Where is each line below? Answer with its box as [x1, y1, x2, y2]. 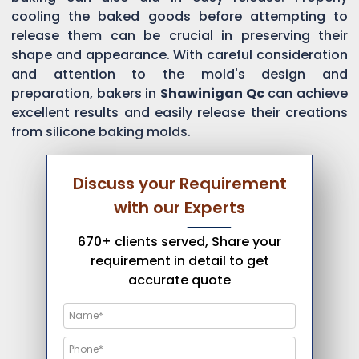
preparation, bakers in [11, 83, 160, 103]
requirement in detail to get [90, 251, 269, 270]
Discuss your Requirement [72, 171, 287, 195]
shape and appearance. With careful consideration [11, 45, 348, 64]
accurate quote [128, 270, 231, 289]
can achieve [264, 83, 349, 103]
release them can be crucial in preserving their [11, 26, 348, 45]
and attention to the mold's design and [11, 64, 348, 83]
